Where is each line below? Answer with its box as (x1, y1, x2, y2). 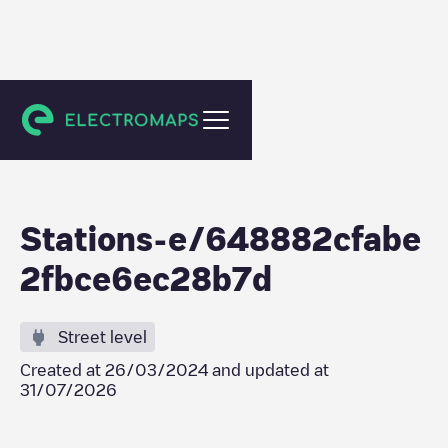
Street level (58, 329, 147, 345)
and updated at (208, 362, 329, 378)
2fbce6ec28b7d (20, 262, 272, 294)
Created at (20, 362, 105, 378)
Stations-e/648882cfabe (20, 222, 421, 254)
